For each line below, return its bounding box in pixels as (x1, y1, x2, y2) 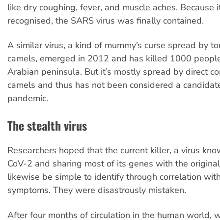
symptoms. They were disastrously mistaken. (7, 184, 186, 196)
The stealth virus (7, 116, 87, 135)
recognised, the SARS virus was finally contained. (7, 14, 204, 27)
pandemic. (7, 92, 48, 105)
